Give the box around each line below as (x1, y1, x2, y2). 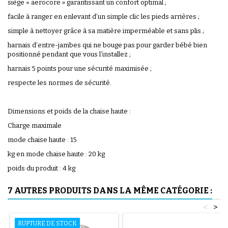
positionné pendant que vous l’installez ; (8, 50, 131, 58)
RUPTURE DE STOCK (18, 219, 77, 227)
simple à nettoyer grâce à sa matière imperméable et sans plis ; (8, 26, 204, 35)
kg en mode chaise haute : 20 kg (8, 150, 105, 158)
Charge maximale (8, 121, 62, 129)
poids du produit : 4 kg (8, 164, 75, 172)
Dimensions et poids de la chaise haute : (8, 107, 131, 115)
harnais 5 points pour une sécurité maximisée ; (8, 64, 152, 72)
